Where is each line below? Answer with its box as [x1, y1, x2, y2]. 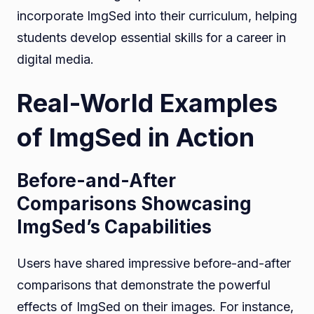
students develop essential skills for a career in [17, 29, 286, 45]
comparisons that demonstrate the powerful [17, 278, 271, 293]
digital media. [17, 51, 94, 67]
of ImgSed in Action [17, 122, 261, 153]
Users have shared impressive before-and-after [17, 256, 291, 271]
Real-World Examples [17, 88, 278, 119]
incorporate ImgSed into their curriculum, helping [17, 8, 297, 23]
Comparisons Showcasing [17, 193, 252, 215]
